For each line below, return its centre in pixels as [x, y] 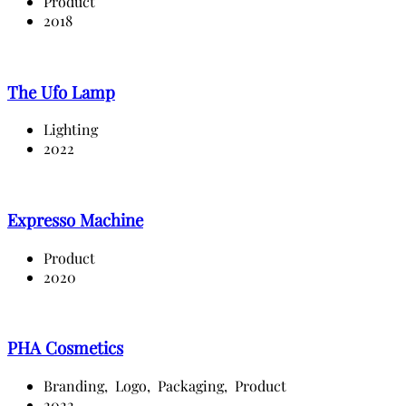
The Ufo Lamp [61, 92]
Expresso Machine [75, 219]
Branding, [77, 386]
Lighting [71, 130]
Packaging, [194, 386]
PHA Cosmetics [65, 348]
